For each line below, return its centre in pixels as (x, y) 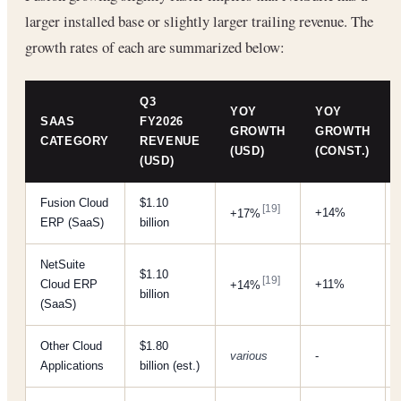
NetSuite (63, 265)
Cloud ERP (69, 285)
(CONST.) (343, 151)
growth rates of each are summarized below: (155, 47)
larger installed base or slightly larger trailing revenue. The (199, 21)
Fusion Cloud (74, 203)
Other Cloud (71, 346)
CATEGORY (75, 141)
